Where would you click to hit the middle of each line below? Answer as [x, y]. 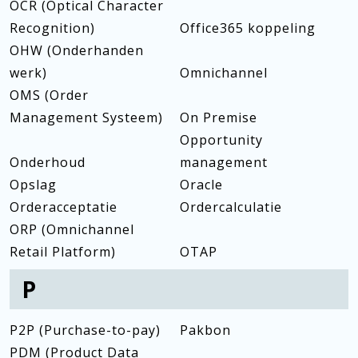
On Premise [218, 117]
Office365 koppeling [247, 28]
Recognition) [52, 28]
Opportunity [221, 140]
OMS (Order [49, 95]
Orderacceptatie [64, 207]
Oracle [201, 185]
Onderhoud [48, 162]
